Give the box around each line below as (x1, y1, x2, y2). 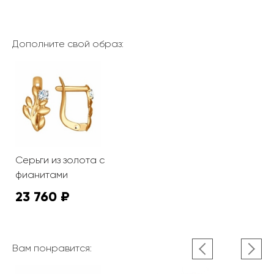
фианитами (15, 168, 68, 180)
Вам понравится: (12, 242, 92, 254)
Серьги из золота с (15, 154, 105, 166)
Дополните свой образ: (12, 37, 124, 50)
